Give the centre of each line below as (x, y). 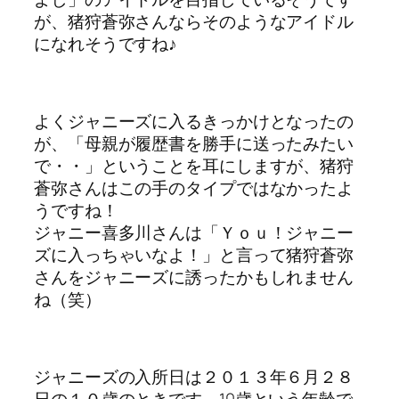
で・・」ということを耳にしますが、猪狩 (194, 165)
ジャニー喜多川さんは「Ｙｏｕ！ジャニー (194, 232)
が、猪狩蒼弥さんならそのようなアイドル (194, 21)
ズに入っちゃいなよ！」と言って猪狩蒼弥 (194, 254)
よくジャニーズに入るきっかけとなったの (194, 121)
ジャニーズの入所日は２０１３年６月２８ (194, 376)
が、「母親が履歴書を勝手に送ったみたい (194, 143)
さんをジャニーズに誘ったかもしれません (194, 277)
